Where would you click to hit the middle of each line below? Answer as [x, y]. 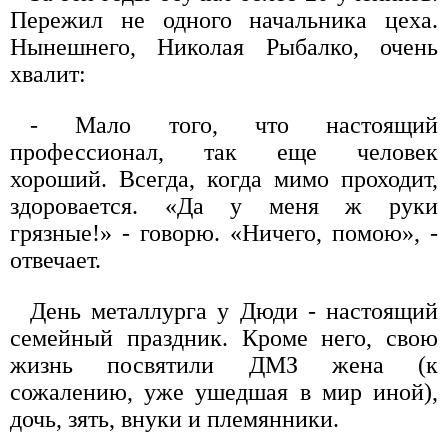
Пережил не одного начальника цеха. [224, 20]
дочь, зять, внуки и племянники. [174, 419]
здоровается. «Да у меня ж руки [224, 206]
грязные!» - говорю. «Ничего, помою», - [224, 233]
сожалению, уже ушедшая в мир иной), [224, 392]
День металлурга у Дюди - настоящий [234, 311]
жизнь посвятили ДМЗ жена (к [224, 365]
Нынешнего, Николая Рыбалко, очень [224, 47]
